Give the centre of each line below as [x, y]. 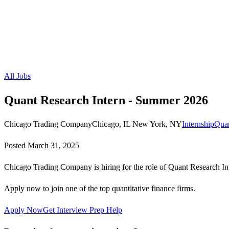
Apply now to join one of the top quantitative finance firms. [100, 188]
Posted [16, 145]
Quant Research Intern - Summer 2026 [106, 100]
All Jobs [17, 76]
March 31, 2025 [53, 145]
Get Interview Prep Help [83, 210]
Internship [198, 124]
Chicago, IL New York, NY [137, 124]
